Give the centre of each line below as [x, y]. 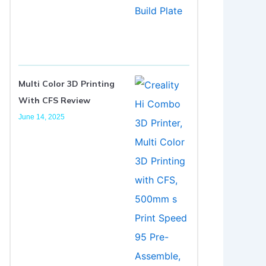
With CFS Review [54, 100]
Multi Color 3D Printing [66, 83]
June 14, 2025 [42, 117]
